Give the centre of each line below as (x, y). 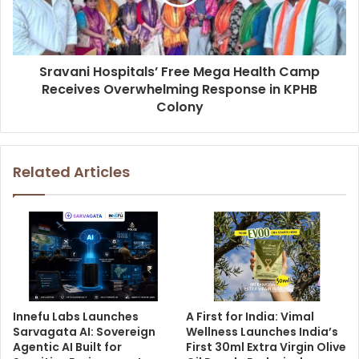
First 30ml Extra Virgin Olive (266, 347)
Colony (179, 107)
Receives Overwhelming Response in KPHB (179, 89)
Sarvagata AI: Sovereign (84, 332)
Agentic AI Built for (67, 347)
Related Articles (71, 171)
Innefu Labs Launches (76, 317)
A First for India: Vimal (250, 317)
